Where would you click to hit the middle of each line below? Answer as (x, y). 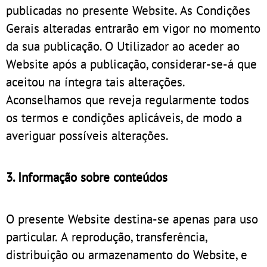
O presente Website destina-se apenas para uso (132, 218)
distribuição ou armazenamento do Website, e (127, 254)
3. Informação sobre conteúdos (87, 177)
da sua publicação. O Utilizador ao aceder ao (123, 46)
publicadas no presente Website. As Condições (128, 10)
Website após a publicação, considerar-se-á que (131, 63)
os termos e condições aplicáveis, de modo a (124, 117)
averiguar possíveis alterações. (87, 135)
